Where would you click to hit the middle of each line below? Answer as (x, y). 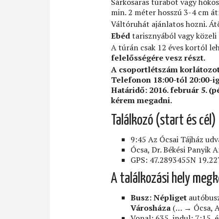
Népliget (170, 197)
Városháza (151, 208)
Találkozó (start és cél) (164, 120)
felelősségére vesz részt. (158, 57)
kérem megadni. (142, 100)
